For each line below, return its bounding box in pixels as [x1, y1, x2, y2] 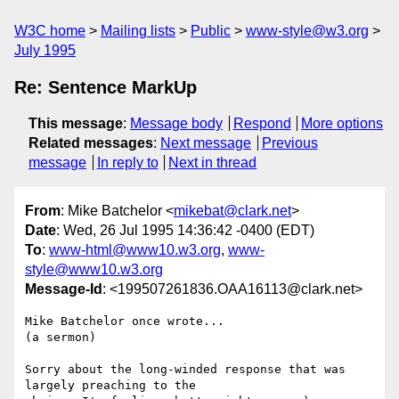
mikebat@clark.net [174, 203, 291, 219]
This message [28, 116, 123, 131]
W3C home [14, 23, 85, 38]
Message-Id [25, 281, 102, 297]
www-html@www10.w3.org [49, 242, 221, 258]
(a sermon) [25, 330, 96, 345]
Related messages [28, 135, 153, 151]
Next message [160, 135, 251, 151]
